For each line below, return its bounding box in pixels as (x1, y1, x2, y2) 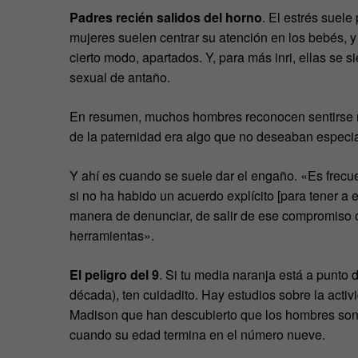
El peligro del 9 (70, 265, 159, 284)
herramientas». (70, 225, 154, 245)
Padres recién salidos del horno (70, 7, 262, 26)
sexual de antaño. (70, 67, 170, 86)
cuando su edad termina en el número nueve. (70, 324, 325, 344)
